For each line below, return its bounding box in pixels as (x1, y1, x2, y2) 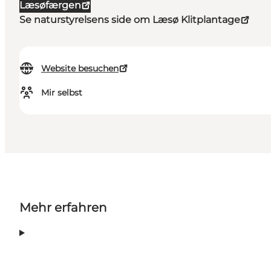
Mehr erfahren (19, 200, 107, 215)
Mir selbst (41, 87, 82, 99)
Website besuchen (41, 63, 119, 74)
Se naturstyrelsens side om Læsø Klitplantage (19, 14, 240, 26)
